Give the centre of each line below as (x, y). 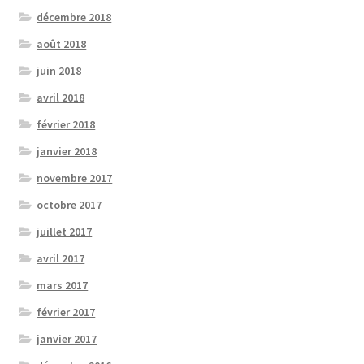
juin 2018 (59, 70)
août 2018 (62, 43)
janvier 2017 (67, 338)
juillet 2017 (65, 231)
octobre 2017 (69, 204)
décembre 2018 (74, 17)
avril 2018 (61, 97)
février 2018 (66, 124)
